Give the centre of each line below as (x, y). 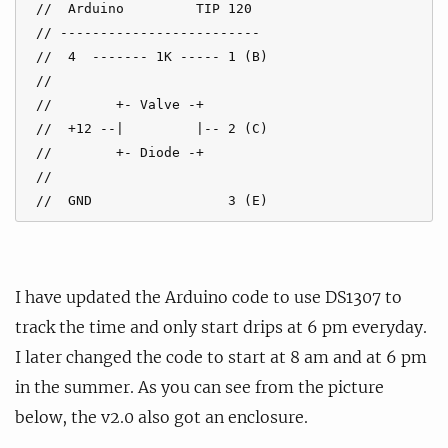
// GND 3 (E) (148, 200)
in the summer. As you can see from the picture (199, 386)
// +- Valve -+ (116, 104)
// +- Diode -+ (120, 152)
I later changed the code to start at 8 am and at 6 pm (221, 356)
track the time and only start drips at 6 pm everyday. (221, 326)
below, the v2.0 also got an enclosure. (161, 416)
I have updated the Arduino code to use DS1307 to (208, 296)
